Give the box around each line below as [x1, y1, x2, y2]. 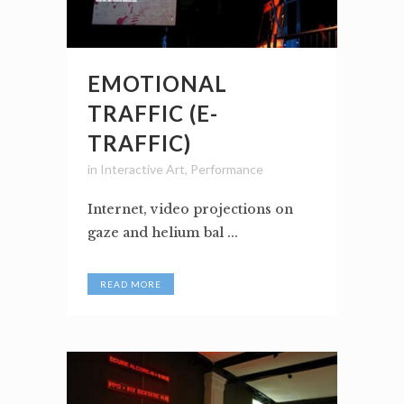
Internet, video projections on [87, 201, 293, 218]
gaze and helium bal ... [87, 225, 238, 242]
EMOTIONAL [87, 70, 227, 97]
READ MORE [100, 279, 161, 290]
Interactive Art [100, 161, 185, 178]
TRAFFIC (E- [87, 100, 218, 127]
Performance [190, 161, 263, 178]
